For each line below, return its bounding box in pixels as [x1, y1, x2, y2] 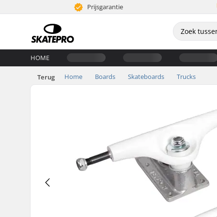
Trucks [177, 72, 196, 81]
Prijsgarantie [86, 2, 124, 11]
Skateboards [128, 72, 164, 81]
